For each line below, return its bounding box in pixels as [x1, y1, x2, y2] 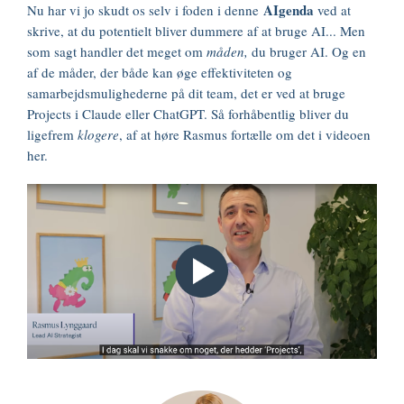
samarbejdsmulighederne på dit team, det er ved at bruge [27, 84, 345, 102]
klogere [78, 125, 119, 143]
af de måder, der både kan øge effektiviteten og [27, 63, 292, 81]
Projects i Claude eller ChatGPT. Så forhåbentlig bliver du [27, 105, 349, 123]
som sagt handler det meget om [27, 42, 207, 60]
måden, [207, 42, 248, 60]
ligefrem [27, 125, 78, 143]
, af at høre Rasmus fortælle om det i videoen [119, 125, 371, 143]
